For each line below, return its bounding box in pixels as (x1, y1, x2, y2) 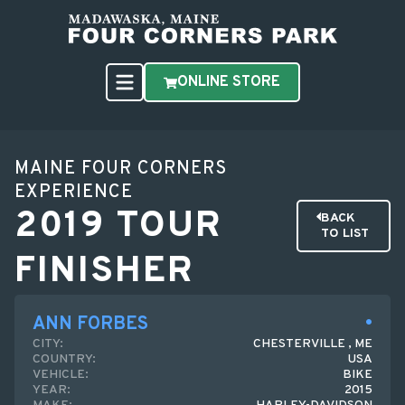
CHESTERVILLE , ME (253, 336, 372, 352)
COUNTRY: (33, 352, 96, 367)
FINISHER (14, 250, 194, 295)
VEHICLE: (33, 367, 89, 382)
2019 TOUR (14, 204, 222, 250)
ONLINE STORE (176, 73, 280, 91)
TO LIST (320, 226, 369, 241)
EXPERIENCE (14, 181, 133, 204)
